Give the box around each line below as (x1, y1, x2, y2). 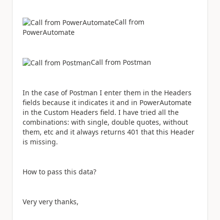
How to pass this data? (23, 167, 96, 177)
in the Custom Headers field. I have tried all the (23, 108, 179, 117)
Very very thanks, (23, 197, 79, 207)
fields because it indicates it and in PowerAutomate (23, 98, 192, 108)
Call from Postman (91, 57, 151, 67)
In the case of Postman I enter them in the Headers (23, 88, 192, 98)
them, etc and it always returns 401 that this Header (23, 127, 194, 137)
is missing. (23, 137, 58, 147)
